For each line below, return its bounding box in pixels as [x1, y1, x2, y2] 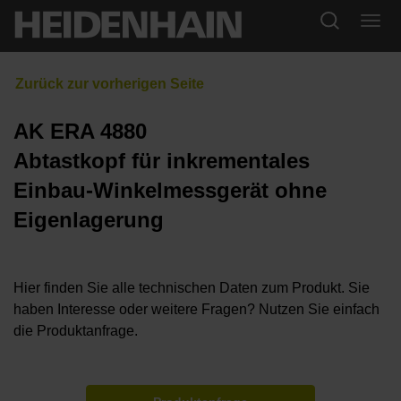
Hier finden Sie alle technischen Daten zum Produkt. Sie [13, 280, 370, 296]
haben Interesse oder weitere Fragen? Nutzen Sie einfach [13, 302, 380, 318]
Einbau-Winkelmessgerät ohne [13, 178, 327, 203]
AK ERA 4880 [13, 119, 147, 144]
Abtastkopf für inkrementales [13, 149, 310, 174]
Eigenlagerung [13, 208, 164, 233]
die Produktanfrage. [13, 323, 138, 339]
